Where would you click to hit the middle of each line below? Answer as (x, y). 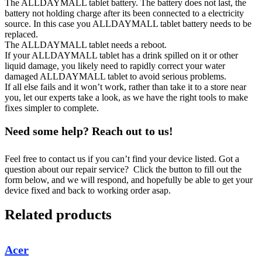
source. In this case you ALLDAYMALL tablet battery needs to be (128, 24)
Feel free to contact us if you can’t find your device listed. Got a (122, 159)
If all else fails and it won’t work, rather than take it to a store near (125, 87)
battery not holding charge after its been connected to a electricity (124, 13)
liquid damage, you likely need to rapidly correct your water (115, 66)
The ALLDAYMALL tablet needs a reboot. (86, 45)
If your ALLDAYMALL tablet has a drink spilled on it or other (121, 56)
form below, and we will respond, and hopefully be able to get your (129, 180)
